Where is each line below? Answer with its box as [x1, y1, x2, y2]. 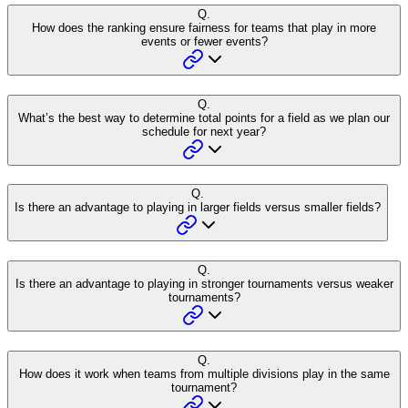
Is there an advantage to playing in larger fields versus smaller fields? [15, 200, 381, 215]
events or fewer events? [140, 35, 268, 49]
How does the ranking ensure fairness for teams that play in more [32, 21, 376, 36]
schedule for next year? [142, 124, 266, 138]
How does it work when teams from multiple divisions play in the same [18, 366, 390, 381]
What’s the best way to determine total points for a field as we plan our [18, 110, 390, 125]
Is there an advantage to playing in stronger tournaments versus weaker [15, 277, 393, 291]
